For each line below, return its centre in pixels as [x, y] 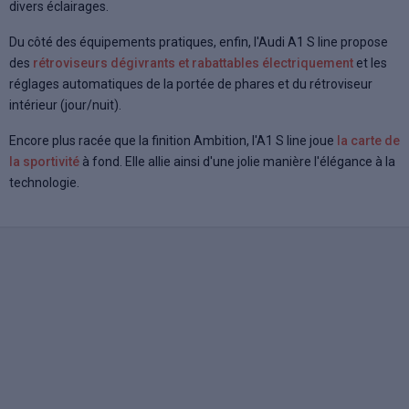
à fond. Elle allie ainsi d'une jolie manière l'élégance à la [237, 161]
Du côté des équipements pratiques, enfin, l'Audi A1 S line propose [199, 42]
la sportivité [44, 161]
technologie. [44, 182]
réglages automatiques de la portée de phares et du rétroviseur [191, 84]
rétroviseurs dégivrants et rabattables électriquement [193, 63]
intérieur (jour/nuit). [65, 105]
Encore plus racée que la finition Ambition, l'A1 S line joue [173, 140]
